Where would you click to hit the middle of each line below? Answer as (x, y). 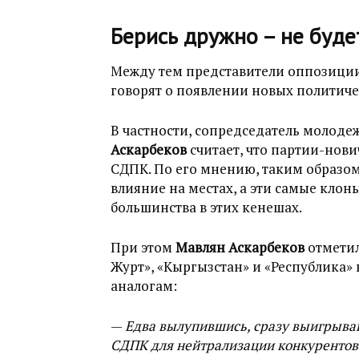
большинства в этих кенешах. (206, 207)
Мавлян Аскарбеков (240, 247)
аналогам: (144, 286)
